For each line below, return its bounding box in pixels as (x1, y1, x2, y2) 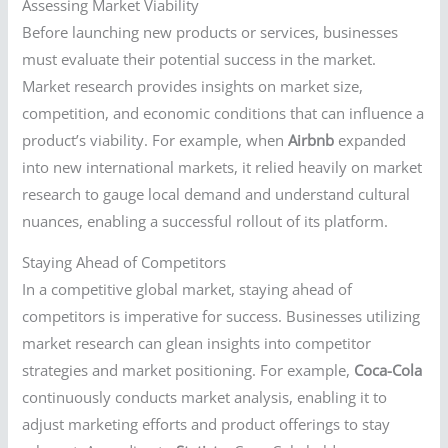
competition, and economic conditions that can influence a (22, 102, 425, 123)
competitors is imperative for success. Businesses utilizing (22, 306, 421, 327)
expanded (334, 129, 407, 150)
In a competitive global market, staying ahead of (22, 279, 353, 300)
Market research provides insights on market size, (22, 75, 364, 96)
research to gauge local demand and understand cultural (22, 183, 411, 204)
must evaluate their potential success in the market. (22, 48, 377, 69)
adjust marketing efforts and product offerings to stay (22, 414, 391, 435)
